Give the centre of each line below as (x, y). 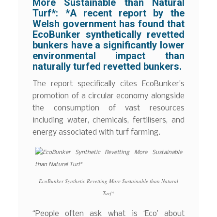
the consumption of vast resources (108, 108)
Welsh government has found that (108, 24)
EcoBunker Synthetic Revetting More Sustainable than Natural (108, 181)
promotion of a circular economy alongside (108, 96)
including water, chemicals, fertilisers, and (108, 120)
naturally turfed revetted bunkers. (107, 66)
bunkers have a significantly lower (108, 45)
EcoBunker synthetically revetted (108, 34)
